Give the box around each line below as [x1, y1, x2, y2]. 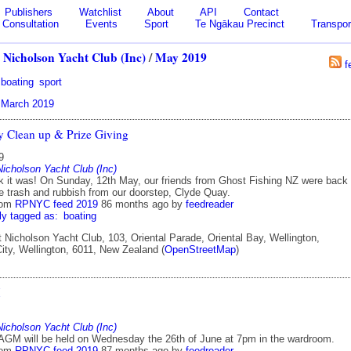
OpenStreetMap [165, 244, 236, 256]
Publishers [5, 6, 52, 18]
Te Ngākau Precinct [195, 18, 284, 30]
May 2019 [155, 49, 207, 66]
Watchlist [79, 6, 121, 18]
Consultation [2, 18, 59, 30]
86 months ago [101, 198, 168, 211]
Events [85, 18, 118, 30]
